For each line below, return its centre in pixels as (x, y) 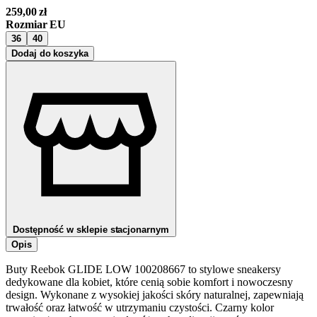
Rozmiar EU (36, 24)
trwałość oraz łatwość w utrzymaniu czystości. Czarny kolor (140, 307)
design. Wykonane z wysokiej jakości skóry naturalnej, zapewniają (155, 294)
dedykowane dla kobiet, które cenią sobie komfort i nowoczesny (149, 282)
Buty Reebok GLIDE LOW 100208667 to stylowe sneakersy (143, 269)
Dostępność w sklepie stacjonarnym (91, 229)
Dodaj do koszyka (50, 53)
